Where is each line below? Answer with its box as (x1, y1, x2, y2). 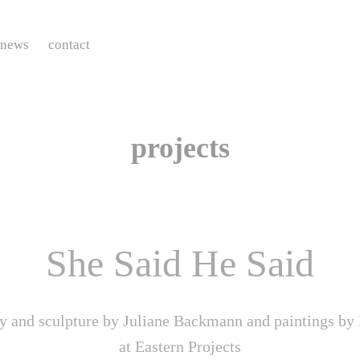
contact (48, 37, 90, 52)
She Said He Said (46, 242, 314, 284)
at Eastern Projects (119, 337, 241, 355)
